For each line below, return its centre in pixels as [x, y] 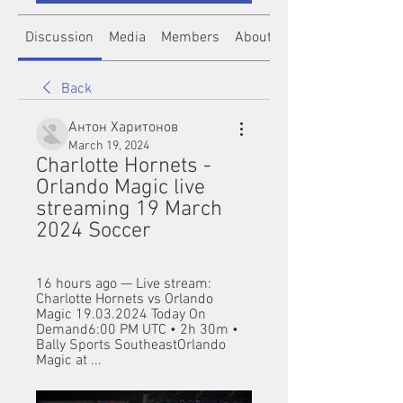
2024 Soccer [94, 231]
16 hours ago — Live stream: [124, 284]
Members [190, 38]
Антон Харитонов [123, 128]
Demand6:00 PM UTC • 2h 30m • [137, 330]
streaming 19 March [129, 210]
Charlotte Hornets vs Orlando [125, 300]
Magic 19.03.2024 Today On [121, 315]
